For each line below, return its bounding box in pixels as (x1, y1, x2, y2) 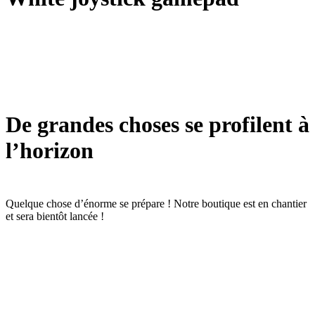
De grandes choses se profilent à (6, 112, 309, 138)
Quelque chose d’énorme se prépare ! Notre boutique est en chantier (6, 197, 307, 210)
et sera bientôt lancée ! (6, 210, 104, 222)
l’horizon (6, 138, 94, 164)
